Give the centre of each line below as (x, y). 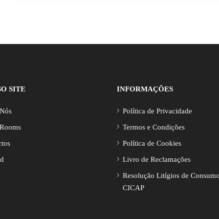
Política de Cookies (152, 143)
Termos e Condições (154, 127)
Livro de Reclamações (157, 159)
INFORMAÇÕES (145, 89)
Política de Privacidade (157, 111)
